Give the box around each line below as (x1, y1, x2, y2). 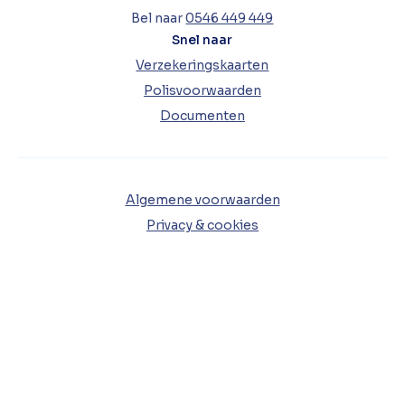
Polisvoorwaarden (143, 81, 261, 99)
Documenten (159, 107, 245, 124)
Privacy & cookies (146, 216, 259, 233)
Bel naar (131, 9, 186, 26)
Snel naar (172, 31, 233, 48)
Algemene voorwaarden (125, 191, 280, 208)
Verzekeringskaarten (136, 56, 269, 73)
